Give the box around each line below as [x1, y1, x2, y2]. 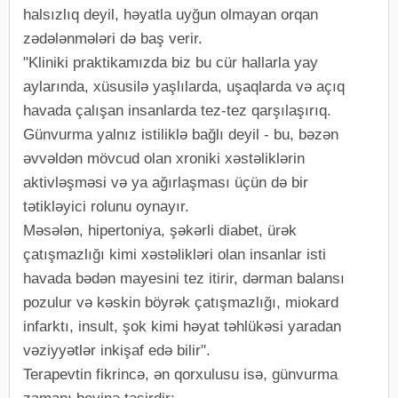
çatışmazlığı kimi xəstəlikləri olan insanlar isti [23, 245, 326, 263]
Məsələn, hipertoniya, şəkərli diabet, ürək [23, 221, 297, 239]
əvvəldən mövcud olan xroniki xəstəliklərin [23, 149, 305, 167]
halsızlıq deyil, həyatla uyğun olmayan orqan [23, 5, 318, 23]
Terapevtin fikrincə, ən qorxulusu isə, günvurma [23, 365, 338, 383]
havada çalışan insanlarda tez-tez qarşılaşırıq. [23, 101, 331, 119]
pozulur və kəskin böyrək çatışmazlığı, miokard [23, 293, 338, 311]
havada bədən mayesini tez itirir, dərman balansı [23, 269, 345, 287]
